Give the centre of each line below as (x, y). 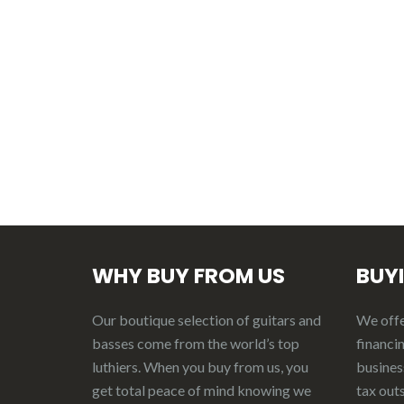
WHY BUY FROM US (188, 276)
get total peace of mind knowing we (202, 390)
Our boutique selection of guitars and (207, 320)
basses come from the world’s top (196, 344)
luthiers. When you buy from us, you (200, 367)
